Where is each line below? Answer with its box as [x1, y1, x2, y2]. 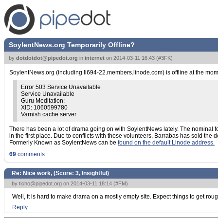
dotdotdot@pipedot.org [16, 55, 78, 61]
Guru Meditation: [21, 97, 65, 104]
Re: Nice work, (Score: [12, 170, 75, 177]
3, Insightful [75, 170, 107, 177]
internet [85, 55, 105, 61]
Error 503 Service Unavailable [21, 84, 101, 91]
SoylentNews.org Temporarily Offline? [9, 41, 135, 49]
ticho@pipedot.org [19, 181, 62, 186]
